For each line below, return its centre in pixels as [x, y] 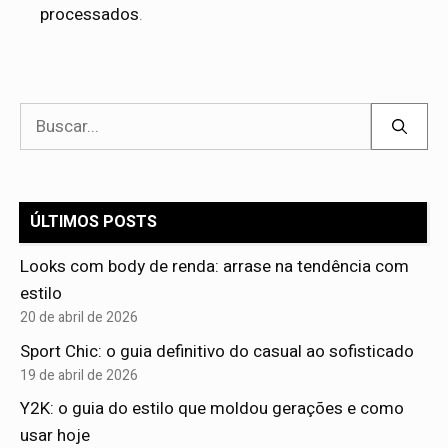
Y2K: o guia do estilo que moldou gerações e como [212, 409]
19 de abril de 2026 [79, 375]
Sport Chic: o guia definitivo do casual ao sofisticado [217, 351]
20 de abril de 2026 [79, 318]
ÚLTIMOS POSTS [93, 222]
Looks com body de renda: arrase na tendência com [214, 267]
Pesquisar [56, 116]
